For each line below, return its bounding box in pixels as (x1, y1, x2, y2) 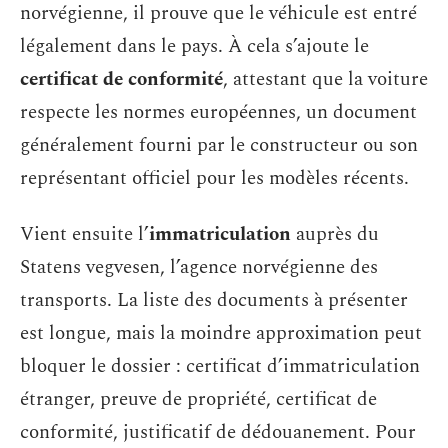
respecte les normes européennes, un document (20, 98, 417, 127)
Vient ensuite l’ (20, 219, 149, 249)
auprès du (291, 219, 379, 249)
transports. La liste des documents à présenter (20, 285, 408, 315)
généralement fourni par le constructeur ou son (20, 131, 418, 160)
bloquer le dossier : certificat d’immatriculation (20, 351, 420, 381)
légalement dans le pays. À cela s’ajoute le (20, 32, 369, 61)
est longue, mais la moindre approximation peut (20, 318, 422, 348)
